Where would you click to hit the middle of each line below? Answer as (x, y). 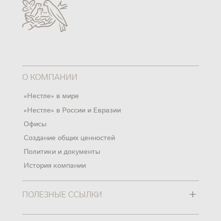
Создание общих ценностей (70, 137)
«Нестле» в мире (52, 95)
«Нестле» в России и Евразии (73, 109)
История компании (55, 165)
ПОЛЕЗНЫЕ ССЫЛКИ (62, 193)
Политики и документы (62, 151)
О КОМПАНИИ (50, 76)
